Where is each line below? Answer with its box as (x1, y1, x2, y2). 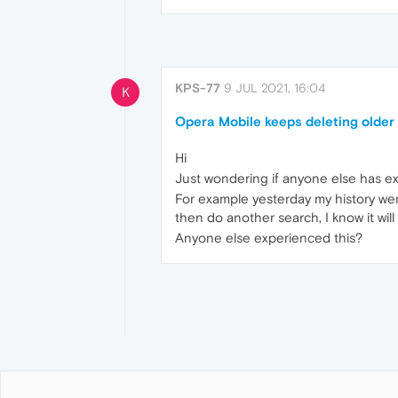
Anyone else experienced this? (175, 230, 362, 246)
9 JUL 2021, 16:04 (224, 81, 325, 96)
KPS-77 (175, 81, 220, 96)
